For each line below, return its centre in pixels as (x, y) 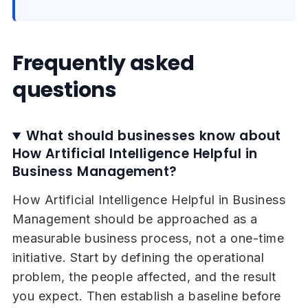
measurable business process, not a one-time (148, 239)
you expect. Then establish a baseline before (146, 296)
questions (64, 90)
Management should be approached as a (135, 219)
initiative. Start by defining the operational (138, 258)
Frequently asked (103, 64)
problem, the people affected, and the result (144, 277)
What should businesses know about (154, 136)
